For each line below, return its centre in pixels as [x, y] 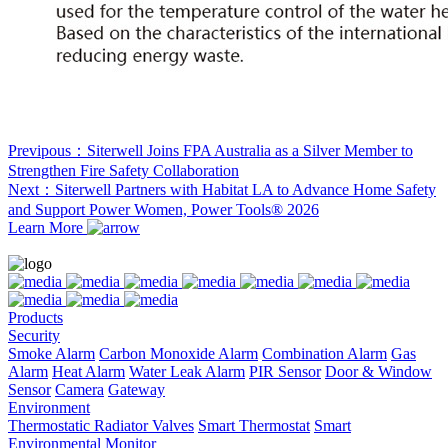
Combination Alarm [324, 353]
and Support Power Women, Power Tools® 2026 [163, 209]
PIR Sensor [285, 371]
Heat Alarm [88, 371]
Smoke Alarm [51, 353]
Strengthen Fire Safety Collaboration [123, 170]
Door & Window [378, 371]
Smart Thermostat [254, 425]
